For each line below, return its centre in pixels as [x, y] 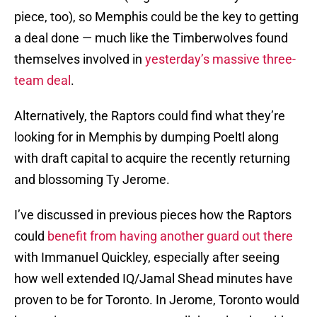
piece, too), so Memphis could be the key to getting [156, 17]
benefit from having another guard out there [170, 236]
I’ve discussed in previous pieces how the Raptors [153, 215]
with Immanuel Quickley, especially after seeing [147, 258]
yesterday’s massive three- [220, 59]
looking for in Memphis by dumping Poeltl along [146, 137]
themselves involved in [80, 59]
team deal [42, 81]
